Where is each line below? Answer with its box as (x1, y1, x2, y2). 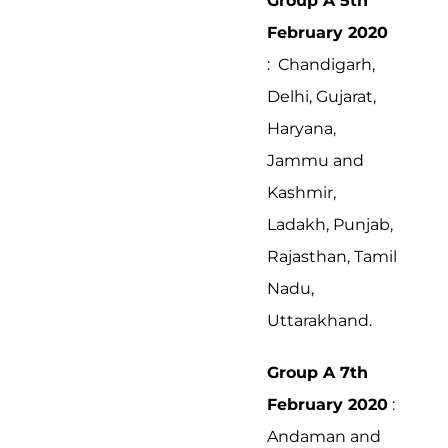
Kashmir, (267, 182, 336, 202)
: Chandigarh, (267, 54, 375, 74)
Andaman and (267, 426, 381, 446)
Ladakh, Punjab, (267, 214, 393, 234)
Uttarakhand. (267, 310, 372, 330)
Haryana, (267, 118, 336, 138)
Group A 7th (267, 362, 368, 382)
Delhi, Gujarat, (267, 86, 376, 106)
